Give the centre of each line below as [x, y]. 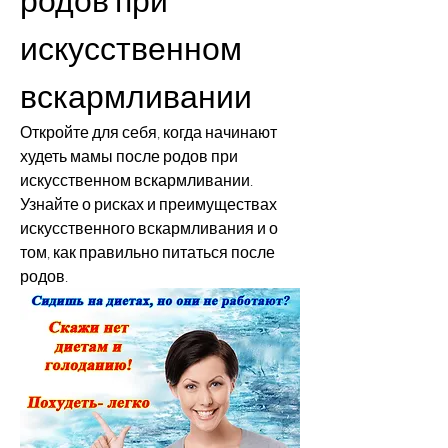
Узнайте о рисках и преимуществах [148, 204]
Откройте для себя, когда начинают [148, 132]
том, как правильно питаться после [147, 252]
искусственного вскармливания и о [149, 228]
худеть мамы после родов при [129, 156]
